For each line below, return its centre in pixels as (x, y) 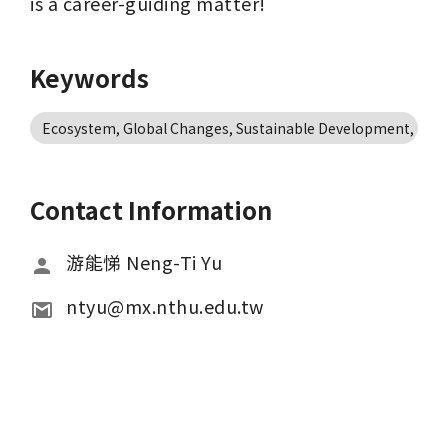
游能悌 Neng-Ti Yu (144, 262)
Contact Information (151, 209)
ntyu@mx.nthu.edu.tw (165, 306)
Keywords (89, 77)
